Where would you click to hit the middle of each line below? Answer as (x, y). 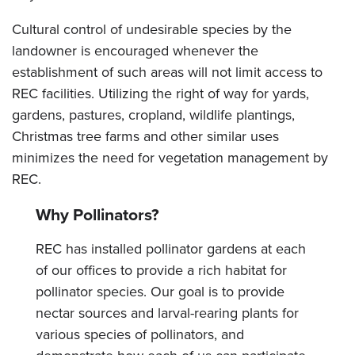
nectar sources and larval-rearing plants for (167, 313)
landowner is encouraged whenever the (135, 51)
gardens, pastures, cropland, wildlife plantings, (153, 115)
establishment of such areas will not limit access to (167, 73)
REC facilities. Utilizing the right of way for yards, (160, 94)
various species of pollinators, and (140, 335)
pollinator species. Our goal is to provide (160, 292)
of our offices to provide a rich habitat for (161, 271)
